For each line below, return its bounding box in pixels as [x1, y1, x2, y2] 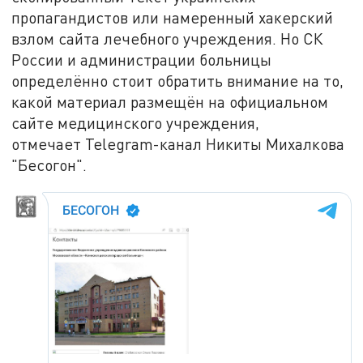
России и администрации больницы [11, 50, 272, 70]
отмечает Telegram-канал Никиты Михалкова [11, 135, 345, 154]
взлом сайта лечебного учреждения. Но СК [11, 29, 324, 49]
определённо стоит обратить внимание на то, [11, 71, 344, 91]
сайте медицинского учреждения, [11, 113, 260, 133]
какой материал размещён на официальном [11, 92, 329, 112]
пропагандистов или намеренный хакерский [11, 8, 334, 28]
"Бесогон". [11, 156, 88, 175]
